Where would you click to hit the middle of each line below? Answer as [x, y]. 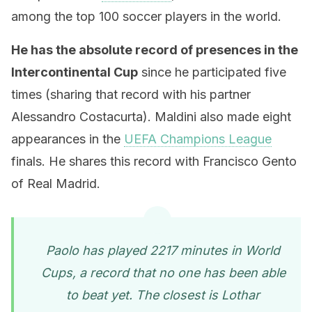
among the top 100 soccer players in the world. [146, 16]
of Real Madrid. [56, 184]
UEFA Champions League [198, 139]
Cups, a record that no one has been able [163, 273]
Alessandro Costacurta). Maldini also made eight [151, 117]
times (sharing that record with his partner [131, 94]
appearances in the [68, 139]
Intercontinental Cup [75, 72]
